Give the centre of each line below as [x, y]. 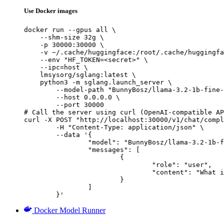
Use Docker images [51, 11]
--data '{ [40, 135]
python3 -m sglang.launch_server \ [98, 82]
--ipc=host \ [56, 67]
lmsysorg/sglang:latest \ [80, 75]
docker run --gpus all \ [70, 30]
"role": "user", [88, 165]
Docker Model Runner [70, 210]
